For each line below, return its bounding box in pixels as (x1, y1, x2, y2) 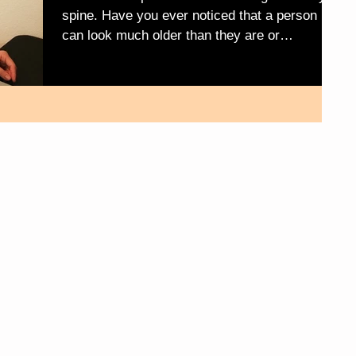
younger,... (62, 48, 125, 63)
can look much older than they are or (62, 28, 280, 43)
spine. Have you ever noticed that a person (62, 8, 317, 23)
